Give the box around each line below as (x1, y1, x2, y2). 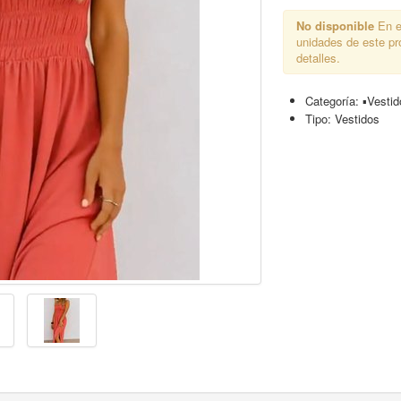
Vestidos (335, 110, 380, 127)
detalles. (296, 49, 341, 66)
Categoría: (305, 92, 363, 109)
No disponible (296, 17, 375, 34)
